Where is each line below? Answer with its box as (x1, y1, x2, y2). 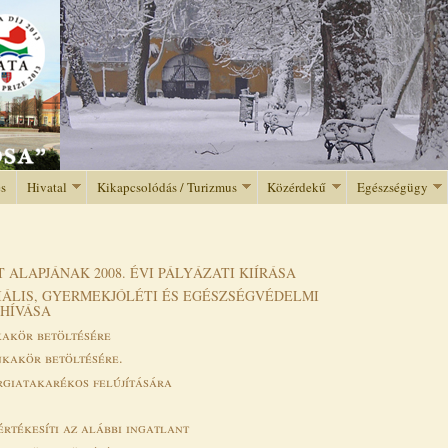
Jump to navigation (157, 4, 291, 20)
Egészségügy (356, 177, 428, 196)
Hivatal (26, 177, 67, 196)
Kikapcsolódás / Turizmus (97, 177, 237, 196)
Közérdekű (267, 177, 327, 196)
